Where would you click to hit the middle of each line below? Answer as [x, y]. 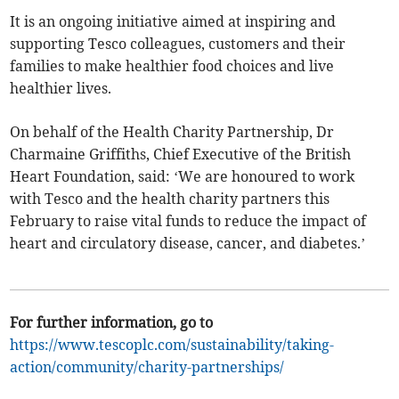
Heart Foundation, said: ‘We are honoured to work [183, 177]
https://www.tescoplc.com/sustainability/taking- [172, 345]
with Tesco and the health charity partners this [170, 199]
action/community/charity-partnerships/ [147, 367]
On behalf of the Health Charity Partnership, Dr [172, 132]
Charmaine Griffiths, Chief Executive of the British [181, 155]
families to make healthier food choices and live [172, 66]
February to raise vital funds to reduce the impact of [188, 221]
